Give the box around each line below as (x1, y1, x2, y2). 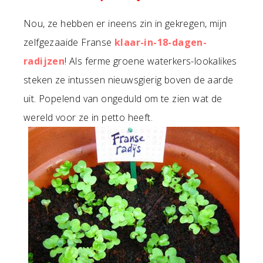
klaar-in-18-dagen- (114, 36, 207, 49)
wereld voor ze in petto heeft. (23, 111, 153, 124)
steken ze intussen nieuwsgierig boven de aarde (23, 73, 234, 86)
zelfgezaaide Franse (23, 36, 114, 49)
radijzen (23, 55, 65, 68)
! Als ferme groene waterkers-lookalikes (65, 55, 237, 68)
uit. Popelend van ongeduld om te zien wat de (23, 92, 222, 105)
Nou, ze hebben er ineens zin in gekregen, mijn (23, 17, 227, 30)
